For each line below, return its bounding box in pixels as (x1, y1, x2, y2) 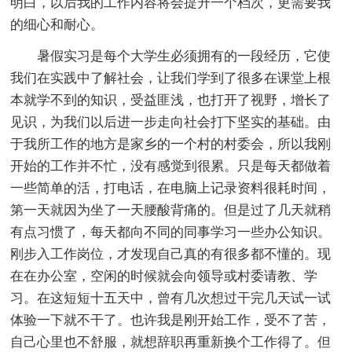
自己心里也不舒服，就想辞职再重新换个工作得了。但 (10, 334, 332, 350)
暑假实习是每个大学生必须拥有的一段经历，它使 (10, 48, 332, 64)
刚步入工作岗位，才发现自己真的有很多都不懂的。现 (10, 246, 332, 262)
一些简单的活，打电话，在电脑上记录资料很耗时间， (10, 180, 332, 196)
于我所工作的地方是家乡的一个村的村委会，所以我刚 (10, 136, 332, 152)
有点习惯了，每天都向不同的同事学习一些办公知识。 (10, 224, 332, 240)
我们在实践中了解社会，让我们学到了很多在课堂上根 (10, 70, 332, 86)
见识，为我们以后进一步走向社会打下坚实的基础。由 (10, 114, 332, 130)
